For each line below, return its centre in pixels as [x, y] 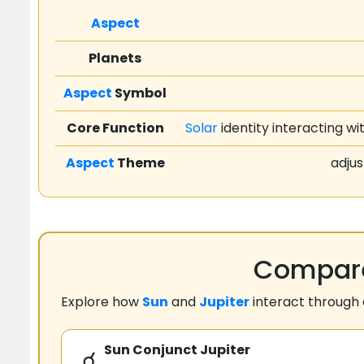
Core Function [115, 128]
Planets [115, 58]
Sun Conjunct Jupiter [177, 350]
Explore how [102, 302]
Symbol [139, 93]
